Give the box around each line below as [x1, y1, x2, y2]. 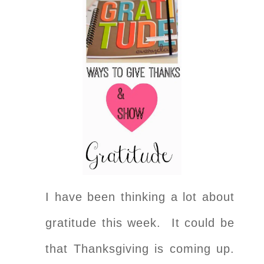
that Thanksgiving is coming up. [45, 242, 235, 255]
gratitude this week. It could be [45, 216, 235, 229]
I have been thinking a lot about [45, 190, 235, 203]
